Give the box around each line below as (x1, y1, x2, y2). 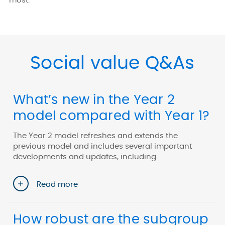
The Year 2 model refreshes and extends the (13, 132, 178, 140)
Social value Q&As (30, 54, 195, 72)
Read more (37, 181, 78, 189)
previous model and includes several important (13, 142, 192, 150)
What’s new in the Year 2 (13, 93, 175, 106)
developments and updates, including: (13, 153, 158, 161)
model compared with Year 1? (13, 109, 210, 123)
